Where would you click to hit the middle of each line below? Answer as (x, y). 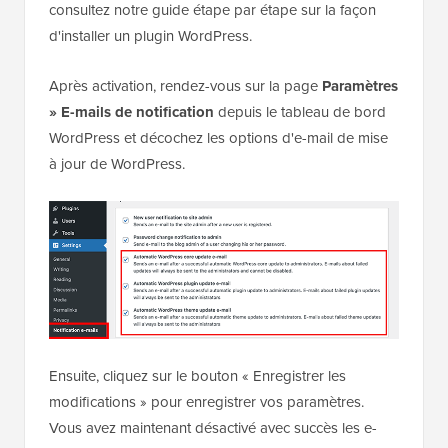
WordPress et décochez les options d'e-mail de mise (218, 220)
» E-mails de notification (131, 194)
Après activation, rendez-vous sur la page (185, 168)
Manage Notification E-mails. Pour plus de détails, (209, 66)
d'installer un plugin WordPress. (150, 118)
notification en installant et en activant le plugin (198, 40)
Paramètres (360, 168)
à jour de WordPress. (117, 246)
